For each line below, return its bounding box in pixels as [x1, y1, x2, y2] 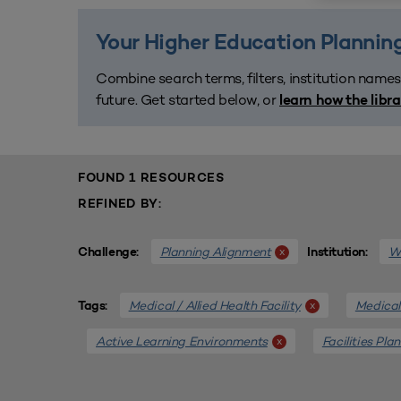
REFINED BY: [78, 198, 162, 211]
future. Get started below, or [96, 90, 280, 109]
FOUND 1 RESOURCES [78, 172, 225, 185]
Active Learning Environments [96, 333, 268, 349]
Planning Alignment [159, 243, 271, 260]
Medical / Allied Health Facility [128, 297, 301, 313]
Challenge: [78, 246, 142, 260]
